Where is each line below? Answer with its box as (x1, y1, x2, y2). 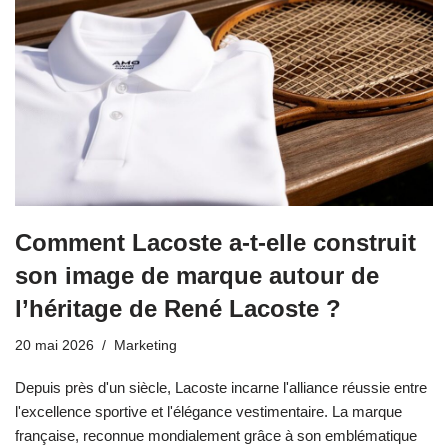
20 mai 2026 (15, 338, 94, 354)
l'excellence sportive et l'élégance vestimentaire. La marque (15, 403, 402, 421)
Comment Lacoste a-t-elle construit (15, 229, 416, 257)
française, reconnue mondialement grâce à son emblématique (15, 427, 417, 445)
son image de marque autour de (15, 262, 379, 290)
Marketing (114, 338, 177, 354)
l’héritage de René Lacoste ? (15, 295, 341, 323)
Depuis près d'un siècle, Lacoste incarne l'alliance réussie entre (15, 379, 427, 397)
